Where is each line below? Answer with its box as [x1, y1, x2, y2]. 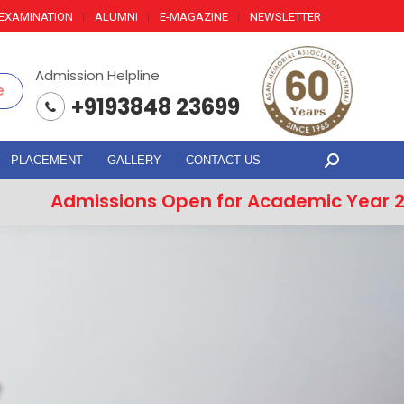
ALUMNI [95, 9, 138, 23]
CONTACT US [186, 153, 261, 167]
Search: [325, 155, 374, 175]
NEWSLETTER [250, 9, 321, 23]
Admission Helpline [35, 66, 160, 85]
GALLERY [107, 153, 161, 167]
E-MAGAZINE [160, 9, 228, 23]
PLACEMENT [11, 153, 83, 167]
